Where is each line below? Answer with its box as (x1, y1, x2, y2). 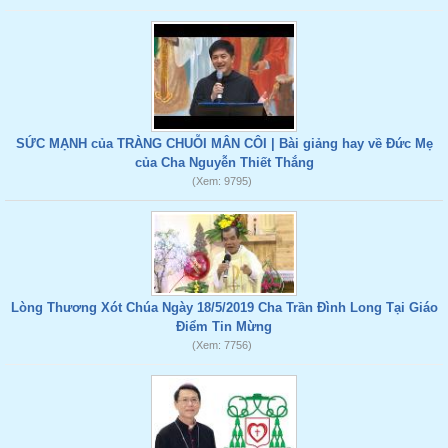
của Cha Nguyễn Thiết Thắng (134, 155, 314, 170)
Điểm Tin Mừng (176, 319, 272, 334)
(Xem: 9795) (191, 175, 252, 187)
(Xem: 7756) (191, 339, 252, 351)
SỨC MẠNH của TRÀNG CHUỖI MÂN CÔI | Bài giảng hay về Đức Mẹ (15, 136, 433, 151)
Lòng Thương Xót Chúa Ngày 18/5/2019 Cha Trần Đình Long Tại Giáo (10, 300, 438, 315)
